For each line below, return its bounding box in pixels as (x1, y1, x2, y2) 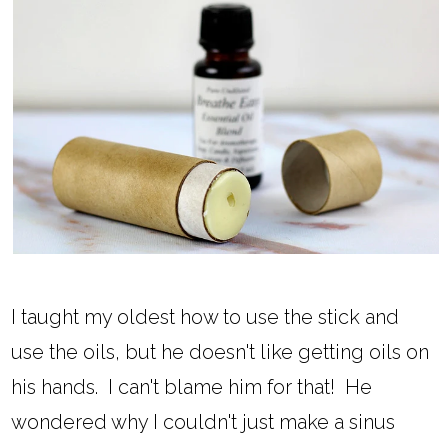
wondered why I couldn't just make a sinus (11, 410, 396, 435)
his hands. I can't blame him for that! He (11, 375, 373, 400)
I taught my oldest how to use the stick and (11, 305, 400, 330)
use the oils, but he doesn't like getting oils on (11, 340, 430, 365)
